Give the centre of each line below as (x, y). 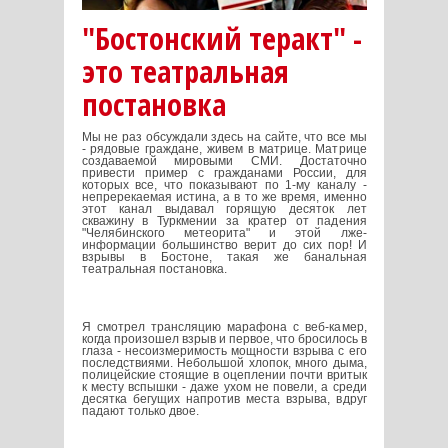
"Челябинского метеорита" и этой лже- (224, 233)
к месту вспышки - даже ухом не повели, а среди (224, 387)
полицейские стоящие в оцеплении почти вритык (224, 375)
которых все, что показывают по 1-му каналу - (224, 185)
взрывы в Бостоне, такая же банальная (224, 257)
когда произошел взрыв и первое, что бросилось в (224, 339)
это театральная (185, 72)
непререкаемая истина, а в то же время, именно (224, 197)
